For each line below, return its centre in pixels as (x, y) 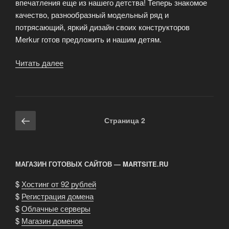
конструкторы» (90, 87)
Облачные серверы (56, 208)
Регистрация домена (58, 196)
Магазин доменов (52, 220)
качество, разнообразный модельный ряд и (92, 14)
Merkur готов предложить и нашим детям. (88, 39)
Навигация (42, 117)
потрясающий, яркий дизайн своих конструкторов (102, 27)
